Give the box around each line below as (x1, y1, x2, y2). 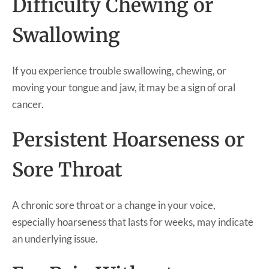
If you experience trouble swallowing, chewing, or (12, 64, 226, 77)
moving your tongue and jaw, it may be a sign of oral (12, 80, 235, 94)
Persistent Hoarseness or (12, 127, 245, 152)
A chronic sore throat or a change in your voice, (12, 198, 216, 211)
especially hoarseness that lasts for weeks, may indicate (12, 215, 253, 228)
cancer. (12, 97, 44, 110)
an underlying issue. (12, 232, 98, 245)
